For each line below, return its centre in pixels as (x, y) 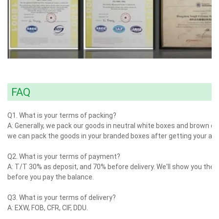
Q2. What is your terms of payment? (64, 156)
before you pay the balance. (51, 177)
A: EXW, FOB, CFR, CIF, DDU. (48, 208)
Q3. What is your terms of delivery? (62, 197)
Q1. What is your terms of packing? (62, 115)
